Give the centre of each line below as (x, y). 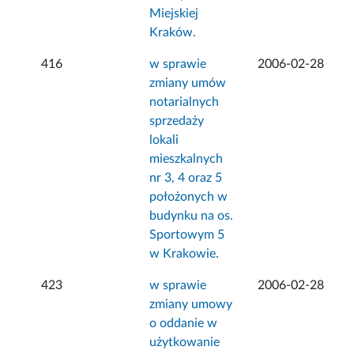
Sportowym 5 (187, 235)
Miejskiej (174, 14)
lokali (164, 140)
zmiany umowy (191, 305)
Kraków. (173, 33)
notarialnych (185, 102)
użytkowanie (185, 343)
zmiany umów (188, 83)
